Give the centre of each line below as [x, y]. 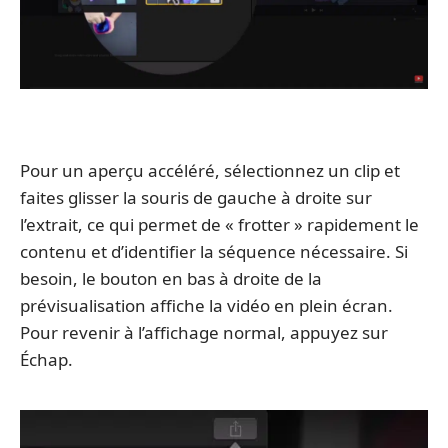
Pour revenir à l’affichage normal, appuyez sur [204, 332]
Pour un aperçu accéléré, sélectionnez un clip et [210, 170]
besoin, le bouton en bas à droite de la [171, 278]
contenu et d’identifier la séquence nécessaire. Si [214, 251]
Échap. [46, 359]
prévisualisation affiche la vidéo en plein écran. [206, 305]
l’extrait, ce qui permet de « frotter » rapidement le [219, 224]
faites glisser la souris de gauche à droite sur [196, 197]
